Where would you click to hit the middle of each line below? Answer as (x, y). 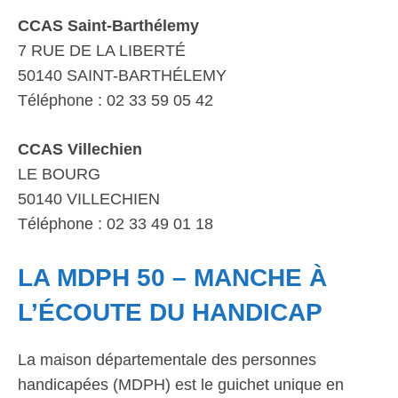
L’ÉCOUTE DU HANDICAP (170, 312)
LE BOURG (59, 174)
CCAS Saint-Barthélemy (108, 26)
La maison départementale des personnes (167, 360)
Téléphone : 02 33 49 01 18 (115, 224)
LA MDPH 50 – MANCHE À (172, 278)
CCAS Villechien (80, 149)
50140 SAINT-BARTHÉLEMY (122, 76)
